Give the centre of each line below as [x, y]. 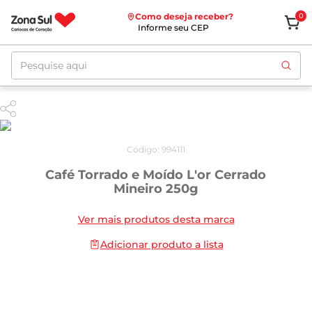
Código [142, 149]
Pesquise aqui [49, 57]
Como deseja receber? [184, 16]
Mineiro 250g [156, 188]
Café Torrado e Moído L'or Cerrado [156, 174]
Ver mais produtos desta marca [156, 219]
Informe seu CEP [173, 28]
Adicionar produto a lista [162, 244]
